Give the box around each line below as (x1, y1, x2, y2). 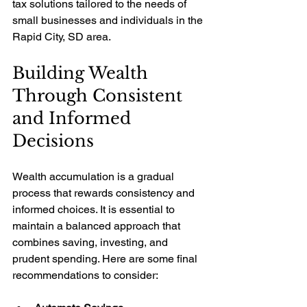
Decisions (12, 131, 94, 151)
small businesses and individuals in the (12, 14, 206, 27)
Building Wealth (12, 63, 153, 84)
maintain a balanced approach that (12, 219, 183, 233)
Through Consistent (12, 86, 187, 106)
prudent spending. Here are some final (12, 252, 200, 266)
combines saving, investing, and (12, 236, 171, 249)
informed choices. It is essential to (12, 203, 177, 217)
